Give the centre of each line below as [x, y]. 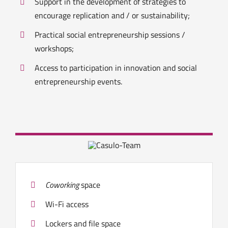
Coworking [62, 185]
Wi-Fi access [67, 204]
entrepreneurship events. [79, 82]
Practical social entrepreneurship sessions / [110, 35]
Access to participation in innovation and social [116, 68]
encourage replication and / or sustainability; [112, 16]
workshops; [54, 49]
